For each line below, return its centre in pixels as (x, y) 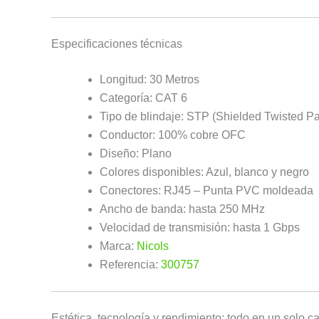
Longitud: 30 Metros (150, 79)
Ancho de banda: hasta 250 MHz (182, 209)
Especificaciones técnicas (117, 43)
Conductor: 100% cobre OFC (173, 135)
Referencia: (130, 264)
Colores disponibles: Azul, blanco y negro (204, 172)
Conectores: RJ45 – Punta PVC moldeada (206, 190)
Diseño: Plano (136, 153)
